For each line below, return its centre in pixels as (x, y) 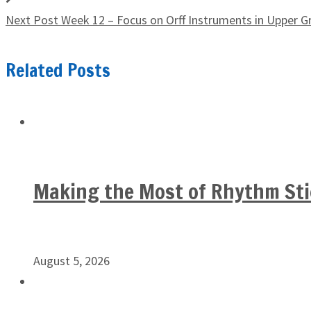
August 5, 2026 (72, 260)
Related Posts (58, 71)
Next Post (32, 20)
